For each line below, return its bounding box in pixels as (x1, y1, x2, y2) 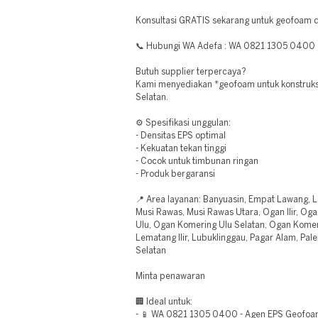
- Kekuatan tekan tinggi (136, 145, 226, 153)
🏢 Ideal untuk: (136, 298, 192, 306)
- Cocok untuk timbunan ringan (136, 158, 258, 165)
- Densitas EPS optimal (136, 132, 226, 140)
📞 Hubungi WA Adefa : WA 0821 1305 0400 (136, 43, 315, 50)
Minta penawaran (136, 273, 205, 280)
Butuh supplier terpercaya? (136, 68, 246, 76)
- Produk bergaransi (136, 170, 215, 178)
